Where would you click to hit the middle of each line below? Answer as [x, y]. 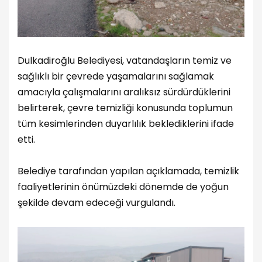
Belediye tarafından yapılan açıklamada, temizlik [128, 171]
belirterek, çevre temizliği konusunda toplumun [125, 108]
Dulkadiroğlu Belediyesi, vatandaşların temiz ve [125, 61]
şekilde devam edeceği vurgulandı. [96, 203]
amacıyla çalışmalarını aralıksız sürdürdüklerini [124, 92]
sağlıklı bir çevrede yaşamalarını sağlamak [116, 77]
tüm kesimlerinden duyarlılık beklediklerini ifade [126, 124]
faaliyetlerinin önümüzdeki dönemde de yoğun [123, 187]
